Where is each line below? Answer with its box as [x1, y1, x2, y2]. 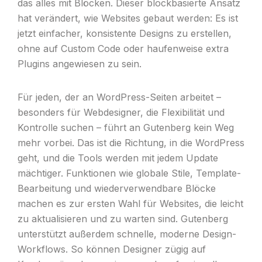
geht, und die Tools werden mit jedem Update [17, 152, 218, 164]
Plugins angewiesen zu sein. [17, 58, 142, 70]
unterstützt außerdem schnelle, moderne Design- [17, 228, 236, 240]
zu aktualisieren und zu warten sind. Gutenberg [17, 213, 228, 225]
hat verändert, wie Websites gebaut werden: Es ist [17, 12, 238, 25]
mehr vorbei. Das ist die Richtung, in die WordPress [17, 137, 244, 149]
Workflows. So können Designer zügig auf [17, 243, 206, 256]
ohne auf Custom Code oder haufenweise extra [17, 43, 229, 55]
